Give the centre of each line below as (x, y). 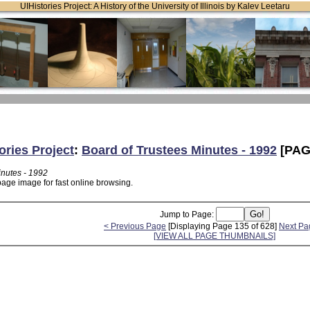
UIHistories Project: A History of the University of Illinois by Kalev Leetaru (155, 6)
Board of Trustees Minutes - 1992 (179, 150)
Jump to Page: (188, 214)
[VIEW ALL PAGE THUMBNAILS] (215, 236)
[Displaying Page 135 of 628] (222, 226)
